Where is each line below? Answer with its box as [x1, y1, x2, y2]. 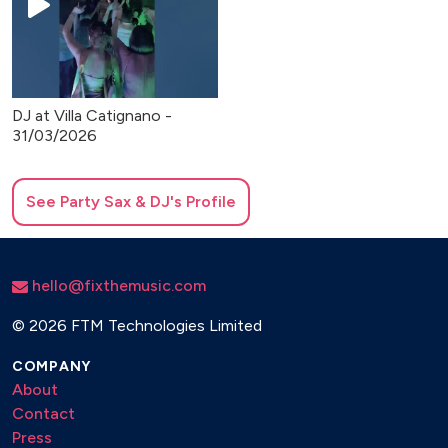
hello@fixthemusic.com [28, 275, 206, 295]
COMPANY [12, 357, 91, 375]
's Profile [170, 191, 236, 211]
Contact [12, 403, 75, 423]
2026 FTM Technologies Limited [29, 315, 262, 335]
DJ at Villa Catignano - [12, 105, 172, 125]
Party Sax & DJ [60, 191, 170, 211]
